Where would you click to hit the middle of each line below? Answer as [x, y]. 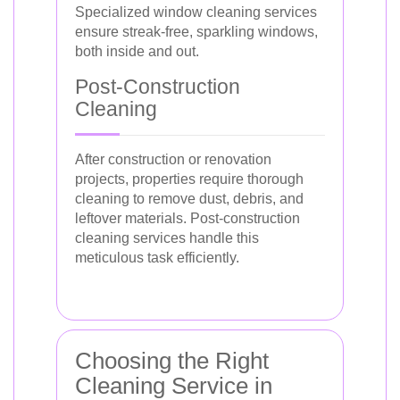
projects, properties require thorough [189, 179]
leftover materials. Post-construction [187, 218]
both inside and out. [137, 51]
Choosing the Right [172, 361]
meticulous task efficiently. [157, 258]
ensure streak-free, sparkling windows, [196, 32]
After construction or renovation [173, 159]
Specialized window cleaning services [196, 12]
